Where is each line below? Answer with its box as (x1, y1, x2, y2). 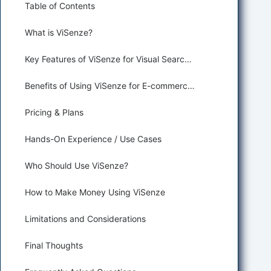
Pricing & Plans (25, 107, 83, 117)
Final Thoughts (25, 240, 83, 250)
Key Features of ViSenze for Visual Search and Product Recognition (184, 54, 192, 64)
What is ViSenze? (25, 27, 93, 38)
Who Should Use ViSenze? (25, 160, 128, 171)
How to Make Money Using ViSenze (25, 187, 165, 197)
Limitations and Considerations (25, 214, 146, 224)
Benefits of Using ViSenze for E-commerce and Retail (188, 80, 195, 91)
